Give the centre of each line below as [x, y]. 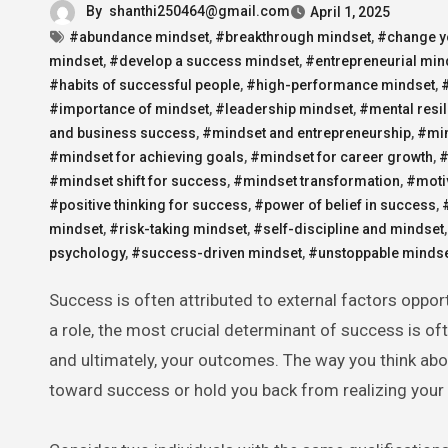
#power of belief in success [345, 204]
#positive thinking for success [148, 204]
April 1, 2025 [350, 11]
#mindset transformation [316, 180]
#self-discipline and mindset [348, 228]
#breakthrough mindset [293, 36]
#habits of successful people [144, 84]
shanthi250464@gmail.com [199, 11]
